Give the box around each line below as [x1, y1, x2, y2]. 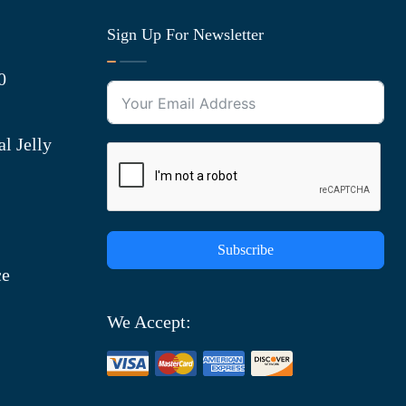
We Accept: [107, 311, 191, 332]
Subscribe [217, 241, 274, 257]
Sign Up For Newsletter [107, 24, 264, 43]
